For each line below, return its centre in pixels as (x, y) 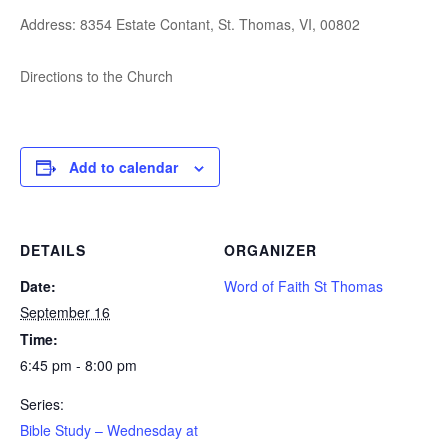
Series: (42, 404)
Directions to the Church (96, 76)
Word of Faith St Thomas (303, 286)
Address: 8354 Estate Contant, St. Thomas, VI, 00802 (190, 24)
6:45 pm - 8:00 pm (78, 365)
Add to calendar (123, 167)
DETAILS (53, 250)
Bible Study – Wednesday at (109, 430)
